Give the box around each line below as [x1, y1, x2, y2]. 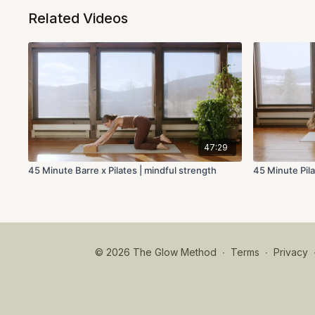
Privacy [274, 246, 308, 259]
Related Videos [28, 10, 129, 27]
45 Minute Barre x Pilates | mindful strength [28, 165, 217, 176]
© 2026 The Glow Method [95, 246, 217, 259]
